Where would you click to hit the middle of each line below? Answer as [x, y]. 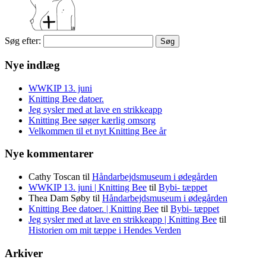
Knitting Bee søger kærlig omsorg [92, 120]
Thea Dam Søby [59, 198]
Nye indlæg [32, 65]
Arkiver [24, 253]
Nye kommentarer [49, 154]
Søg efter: [23, 41]
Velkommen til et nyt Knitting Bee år [97, 131]
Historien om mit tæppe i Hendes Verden [105, 230]
